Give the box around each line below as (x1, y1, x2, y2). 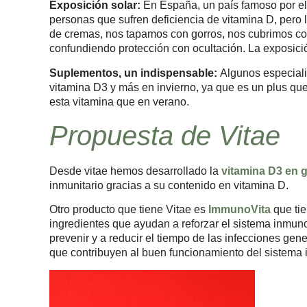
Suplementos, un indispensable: (49, 66, 220, 79)
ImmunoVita (206, 204, 273, 216)
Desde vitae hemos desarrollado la (49, 165, 221, 177)
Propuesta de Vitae (49, 121, 280, 151)
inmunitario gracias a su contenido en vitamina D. (49, 180, 288, 192)
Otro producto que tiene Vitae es (49, 204, 206, 216)
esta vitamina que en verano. (49, 95, 189, 108)
